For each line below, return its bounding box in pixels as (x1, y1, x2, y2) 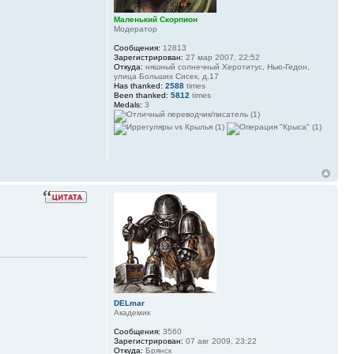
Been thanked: (113, 90, 168, 100)
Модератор (113, 24, 157, 33)
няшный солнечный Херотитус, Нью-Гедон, (142, 62, 310, 71)
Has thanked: (113, 81, 163, 90)
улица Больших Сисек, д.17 (113, 71, 219, 81)
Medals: (113, 100, 142, 109)
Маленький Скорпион (113, 14, 198, 24)
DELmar (113, 298, 145, 307)
